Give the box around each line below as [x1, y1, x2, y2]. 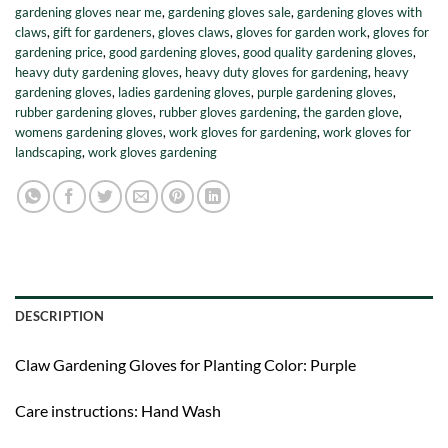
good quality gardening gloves [243, 44, 413, 61]
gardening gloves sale [168, 4, 291, 21]
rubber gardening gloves [15, 104, 153, 121]
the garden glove [303, 104, 399, 121]
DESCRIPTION [15, 308, 104, 325]
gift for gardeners [53, 24, 152, 41]
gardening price [15, 44, 103, 61]
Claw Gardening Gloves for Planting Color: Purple [15, 355, 356, 375]
